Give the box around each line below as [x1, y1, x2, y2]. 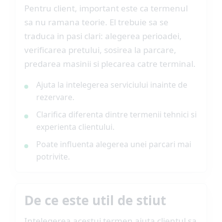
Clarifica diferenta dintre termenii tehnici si [36, 109, 197, 120]
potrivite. [36, 151, 70, 162]
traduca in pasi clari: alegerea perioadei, [24, 30, 182, 42]
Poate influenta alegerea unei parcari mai [36, 139, 191, 150]
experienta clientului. [36, 121, 114, 132]
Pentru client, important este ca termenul [24, 2, 188, 14]
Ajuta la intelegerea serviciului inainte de [36, 79, 187, 90]
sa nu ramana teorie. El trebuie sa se [24, 16, 168, 28]
